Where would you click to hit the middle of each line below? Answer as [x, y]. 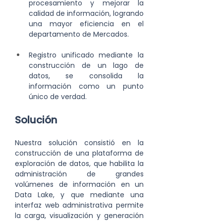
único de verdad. [58, 97]
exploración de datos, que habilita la [79, 164]
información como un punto [86, 86]
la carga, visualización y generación [79, 216]
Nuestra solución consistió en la [79, 143]
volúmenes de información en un [79, 184]
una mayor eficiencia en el [86, 24]
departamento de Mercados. [79, 34]
